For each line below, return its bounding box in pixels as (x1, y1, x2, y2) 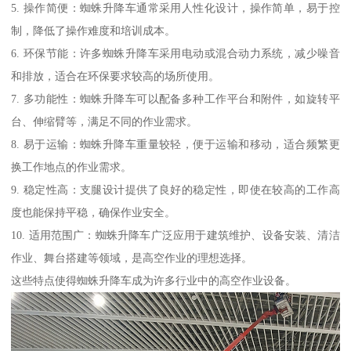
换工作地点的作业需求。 (11, 160, 132, 173)
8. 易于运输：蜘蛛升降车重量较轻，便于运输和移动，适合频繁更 (11, 137, 340, 150)
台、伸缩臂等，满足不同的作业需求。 (11, 114, 198, 128)
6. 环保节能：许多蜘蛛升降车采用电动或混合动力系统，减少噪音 (11, 46, 340, 60)
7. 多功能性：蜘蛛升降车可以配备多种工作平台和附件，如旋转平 (11, 92, 340, 105)
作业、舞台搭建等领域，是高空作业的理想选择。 (11, 251, 253, 264)
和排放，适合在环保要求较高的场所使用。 (11, 69, 220, 82)
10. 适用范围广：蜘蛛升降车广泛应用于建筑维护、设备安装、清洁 (11, 228, 340, 241)
